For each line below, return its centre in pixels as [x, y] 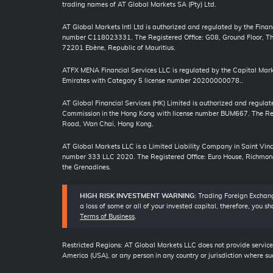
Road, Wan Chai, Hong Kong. [108, 124]
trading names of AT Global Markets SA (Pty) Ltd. [139, 5]
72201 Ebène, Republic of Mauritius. [119, 48]
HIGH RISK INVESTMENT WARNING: [139, 196]
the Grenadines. [87, 168]
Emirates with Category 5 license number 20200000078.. [153, 81]
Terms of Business [107, 217]
